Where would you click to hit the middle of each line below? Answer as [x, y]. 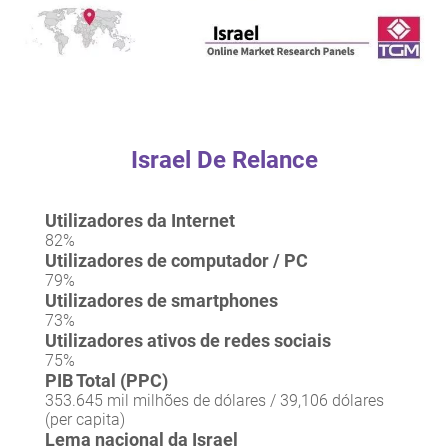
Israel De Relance [224, 160]
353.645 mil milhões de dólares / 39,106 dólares [214, 400]
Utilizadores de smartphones [161, 300]
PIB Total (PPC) [106, 380]
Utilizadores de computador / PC [176, 260]
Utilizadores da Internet [140, 220]
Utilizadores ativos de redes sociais [188, 340]
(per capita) [85, 419]
